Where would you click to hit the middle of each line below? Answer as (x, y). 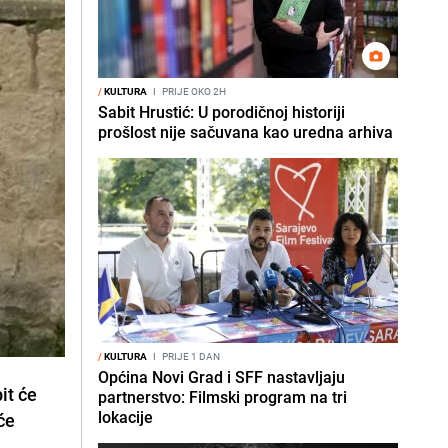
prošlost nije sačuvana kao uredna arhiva (245, 132)
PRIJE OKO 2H (193, 91)
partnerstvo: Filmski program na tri (222, 397)
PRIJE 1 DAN (190, 356)
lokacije (125, 417)
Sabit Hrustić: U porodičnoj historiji (221, 112)
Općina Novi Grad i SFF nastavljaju (221, 377)
